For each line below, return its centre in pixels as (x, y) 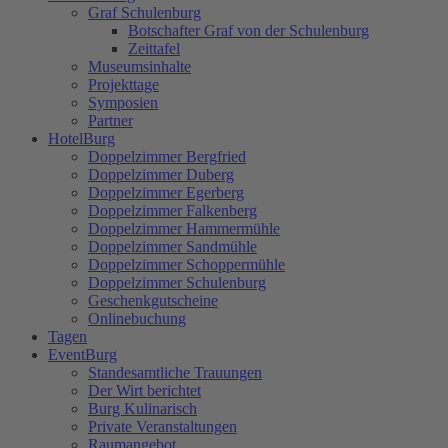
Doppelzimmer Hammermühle (184, 228)
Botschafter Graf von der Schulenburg (248, 30)
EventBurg (82, 354)
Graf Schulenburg (144, 12)
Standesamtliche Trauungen (175, 372)
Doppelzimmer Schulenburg (177, 282)
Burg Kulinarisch (142, 408)
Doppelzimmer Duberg (161, 174)
